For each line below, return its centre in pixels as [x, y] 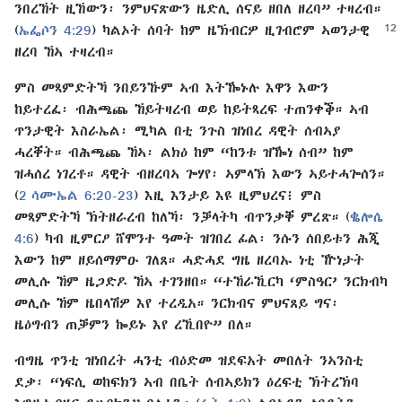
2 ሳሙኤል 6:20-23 [76, 195]
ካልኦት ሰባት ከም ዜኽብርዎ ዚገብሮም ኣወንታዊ [236, 30]
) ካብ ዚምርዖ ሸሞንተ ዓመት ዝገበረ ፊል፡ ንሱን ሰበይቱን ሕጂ [207, 238]
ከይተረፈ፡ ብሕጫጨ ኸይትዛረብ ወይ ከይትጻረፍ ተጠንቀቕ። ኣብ [192, 109]
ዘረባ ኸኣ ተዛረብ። [64, 51]
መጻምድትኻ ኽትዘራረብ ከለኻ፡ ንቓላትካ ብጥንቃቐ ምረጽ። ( [182, 216]
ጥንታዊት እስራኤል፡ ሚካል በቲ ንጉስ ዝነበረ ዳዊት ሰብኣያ [177, 130]
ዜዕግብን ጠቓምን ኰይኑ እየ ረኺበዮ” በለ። [133, 324]
